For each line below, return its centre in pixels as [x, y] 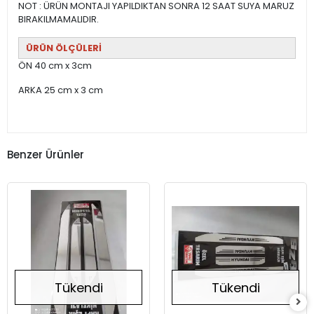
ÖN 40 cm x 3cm [55, 66]
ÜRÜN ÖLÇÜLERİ [64, 48]
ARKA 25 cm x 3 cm [61, 90]
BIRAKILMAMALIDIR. [59, 20]
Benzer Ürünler [46, 154]
